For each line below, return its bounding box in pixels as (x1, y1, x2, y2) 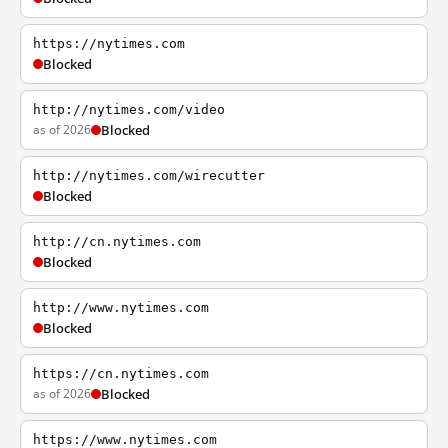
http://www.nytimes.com (33, 300, 209, 315)
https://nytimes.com (33, 36, 185, 51)
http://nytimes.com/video (33, 102, 225, 117)
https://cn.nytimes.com (33, 366, 209, 381)
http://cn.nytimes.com (33, 234, 201, 249)
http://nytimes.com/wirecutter (33, 168, 265, 183)
